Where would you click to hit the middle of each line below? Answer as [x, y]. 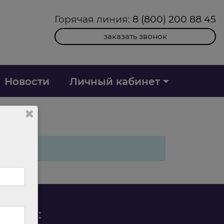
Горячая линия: [93, 19]
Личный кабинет [114, 81]
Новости [27, 81]
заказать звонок [135, 36]
